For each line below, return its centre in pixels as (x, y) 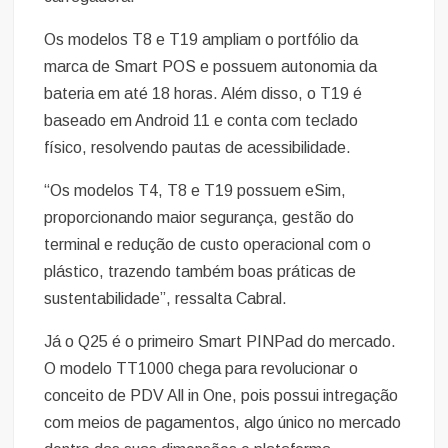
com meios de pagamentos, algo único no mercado (223, 423)
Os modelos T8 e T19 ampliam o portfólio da (201, 40)
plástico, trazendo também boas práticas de (200, 272)
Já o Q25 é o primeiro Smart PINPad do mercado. (220, 342)
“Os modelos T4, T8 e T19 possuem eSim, (195, 191)
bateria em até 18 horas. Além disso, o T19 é (203, 94)
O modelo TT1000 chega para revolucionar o (201, 369)
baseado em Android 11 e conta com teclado (201, 121)
